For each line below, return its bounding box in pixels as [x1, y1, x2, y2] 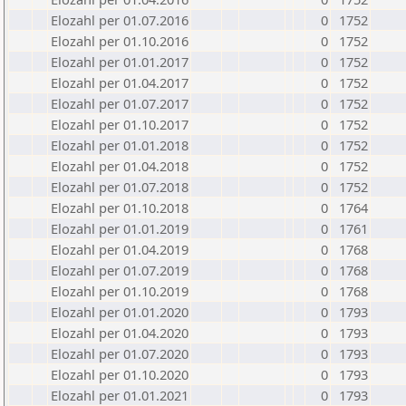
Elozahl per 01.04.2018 [51, 157, 188, 175]
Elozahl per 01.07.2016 [51, 11, 188, 29]
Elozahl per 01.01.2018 [51, 136, 188, 154]
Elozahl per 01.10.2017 [51, 115, 188, 133]
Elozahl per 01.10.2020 [51, 365, 188, 383]
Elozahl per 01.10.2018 [51, 198, 188, 217]
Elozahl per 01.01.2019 [51, 219, 188, 237]
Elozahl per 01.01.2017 [51, 53, 188, 71]
